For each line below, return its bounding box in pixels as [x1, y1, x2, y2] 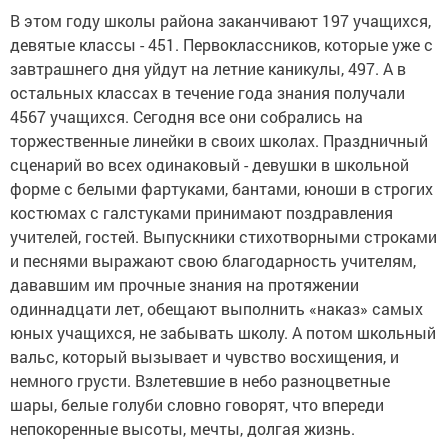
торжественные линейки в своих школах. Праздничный [10, 130, 428, 151]
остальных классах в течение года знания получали [10, 82, 405, 103]
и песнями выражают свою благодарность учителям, [10, 250, 416, 271]
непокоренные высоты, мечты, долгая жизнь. [10, 418, 355, 439]
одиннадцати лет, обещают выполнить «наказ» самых [10, 298, 423, 319]
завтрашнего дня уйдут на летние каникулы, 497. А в [10, 58, 406, 79]
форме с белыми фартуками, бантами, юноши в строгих [10, 178, 433, 199]
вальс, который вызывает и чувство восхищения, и [10, 346, 399, 367]
